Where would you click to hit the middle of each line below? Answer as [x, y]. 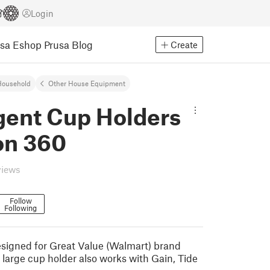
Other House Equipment [87, 83]
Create [184, 45]
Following [20, 208]
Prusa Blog [68, 44]
